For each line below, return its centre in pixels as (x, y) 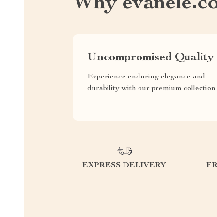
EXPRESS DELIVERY (124, 165)
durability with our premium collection (151, 88)
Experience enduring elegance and (146, 77)
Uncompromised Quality (150, 57)
